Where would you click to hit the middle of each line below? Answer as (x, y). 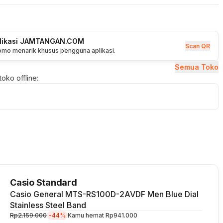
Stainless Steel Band (48, 205)
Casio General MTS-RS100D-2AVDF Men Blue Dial (104, 194)
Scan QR (198, 46)
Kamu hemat (87, 215)
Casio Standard (44, 182)
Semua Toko (197, 67)
